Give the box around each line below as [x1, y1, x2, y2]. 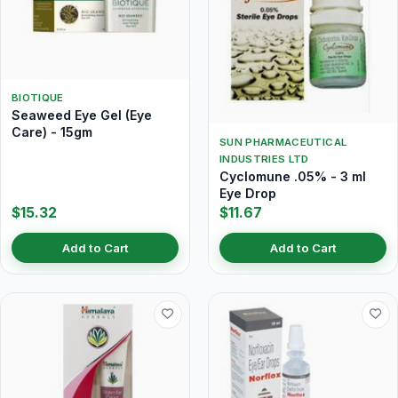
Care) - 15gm [12, 124, 92, 139]
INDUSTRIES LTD [219, 152, 309, 165]
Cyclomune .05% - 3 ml [219, 168, 366, 184]
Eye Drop [219, 185, 276, 201]
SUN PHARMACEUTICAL [219, 135, 347, 148]
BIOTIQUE [12, 92, 64, 104]
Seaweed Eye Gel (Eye [12, 107, 152, 123]
